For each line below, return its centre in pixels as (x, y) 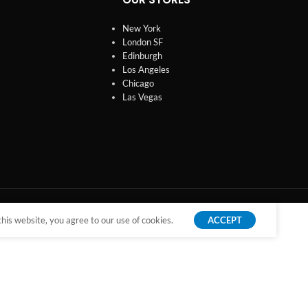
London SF (142, 42)
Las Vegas (142, 97)
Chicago (138, 83)
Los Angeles (146, 69)
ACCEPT (225, 220)
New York (141, 28)
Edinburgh (142, 55)
